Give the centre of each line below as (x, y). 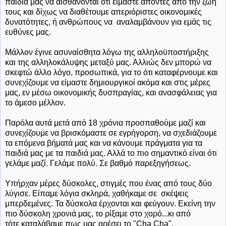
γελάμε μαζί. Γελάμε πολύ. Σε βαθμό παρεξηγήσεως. (98, 163)
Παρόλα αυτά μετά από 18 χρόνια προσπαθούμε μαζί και (105, 123)
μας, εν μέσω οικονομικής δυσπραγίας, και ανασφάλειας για (111, 92)
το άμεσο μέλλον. (35, 102)
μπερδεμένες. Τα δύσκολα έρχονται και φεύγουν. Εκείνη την (110, 203)
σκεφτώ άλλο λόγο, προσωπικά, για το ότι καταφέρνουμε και (111, 72)
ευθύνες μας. (28, 32)
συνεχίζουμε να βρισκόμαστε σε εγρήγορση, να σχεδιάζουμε (111, 133)
